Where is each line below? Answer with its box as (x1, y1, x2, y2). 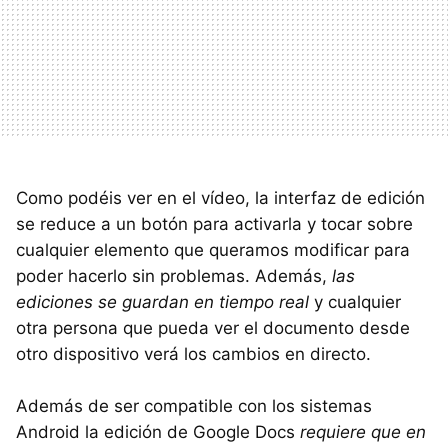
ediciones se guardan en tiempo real (16, 292, 309, 312)
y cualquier (309, 292, 401, 312)
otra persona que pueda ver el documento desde (16, 318, 410, 338)
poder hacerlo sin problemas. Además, (16, 266, 332, 286)
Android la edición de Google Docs (16, 422, 300, 442)
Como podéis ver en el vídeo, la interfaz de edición (16, 188, 425, 208)
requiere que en (300, 422, 426, 442)
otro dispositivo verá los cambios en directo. (16, 344, 371, 364)
